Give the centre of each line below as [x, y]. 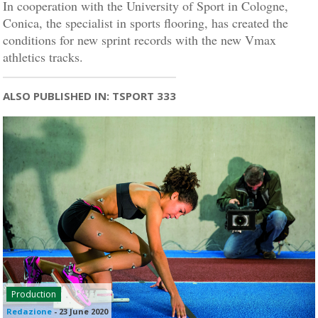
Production [34, 294]
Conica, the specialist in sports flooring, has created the [146, 23]
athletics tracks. [43, 57]
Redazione [29, 311]
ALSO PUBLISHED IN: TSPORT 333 [90, 96]
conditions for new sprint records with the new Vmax [140, 40]
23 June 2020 [84, 311]
